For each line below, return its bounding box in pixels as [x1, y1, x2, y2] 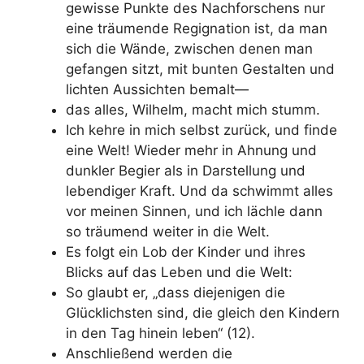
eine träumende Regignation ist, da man [66, 19, 327, 37]
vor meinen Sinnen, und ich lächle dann [66, 202, 323, 219]
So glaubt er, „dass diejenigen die [66, 284, 285, 301]
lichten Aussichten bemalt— [66, 80, 249, 97]
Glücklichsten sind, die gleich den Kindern [66, 304, 340, 321]
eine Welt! [66, 141, 134, 158]
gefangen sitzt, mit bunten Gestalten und [66, 60, 335, 77]
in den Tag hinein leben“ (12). [66, 324, 255, 341]
